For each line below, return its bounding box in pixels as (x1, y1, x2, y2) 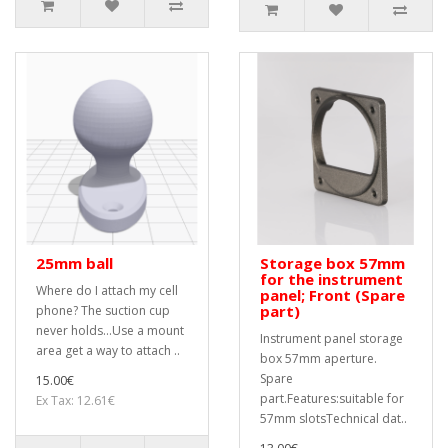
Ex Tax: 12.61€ (36, 392, 115, 409)
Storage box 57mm (260, 253, 405, 273)
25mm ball (36, 253, 113, 273)
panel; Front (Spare (260, 285, 405, 305)
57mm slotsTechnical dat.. (260, 410, 407, 427)
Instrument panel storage (260, 330, 403, 347)
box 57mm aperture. (260, 350, 377, 367)
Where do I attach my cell (36, 282, 178, 299)
